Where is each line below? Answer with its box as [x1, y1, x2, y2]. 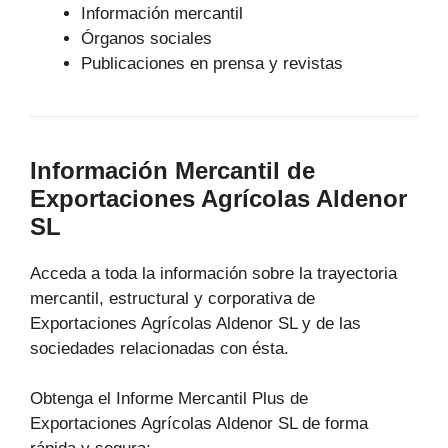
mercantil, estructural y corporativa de [30, 288, 315, 308]
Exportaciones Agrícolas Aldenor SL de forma [30, 414, 368, 434]
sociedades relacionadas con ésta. [30, 338, 289, 358]
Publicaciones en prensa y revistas [81, 53, 343, 73]
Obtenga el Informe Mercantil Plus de [30, 389, 308, 409]
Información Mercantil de [30, 156, 315, 184]
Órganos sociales [81, 28, 212, 48]
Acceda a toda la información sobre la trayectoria [30, 263, 397, 283]
